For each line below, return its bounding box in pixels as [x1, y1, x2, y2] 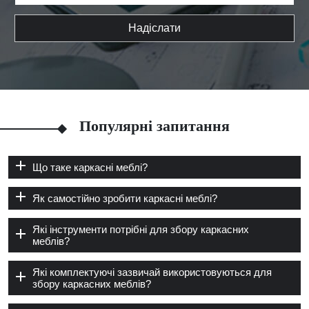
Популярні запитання [79, 117, 230, 134]
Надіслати [128, 21, 181, 34]
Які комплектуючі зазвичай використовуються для [32, 266, 272, 278]
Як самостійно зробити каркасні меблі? [32, 192, 217, 204]
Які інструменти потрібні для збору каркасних [32, 223, 249, 235]
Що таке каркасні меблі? [32, 161, 148, 173]
